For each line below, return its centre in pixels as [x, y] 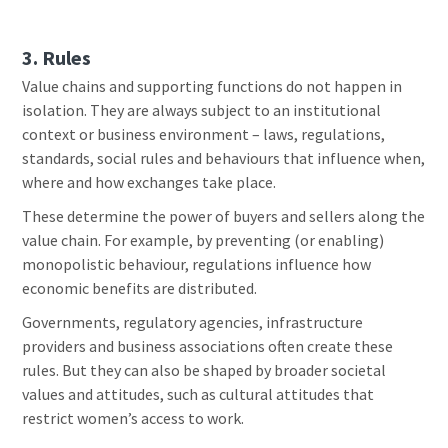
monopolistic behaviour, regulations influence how [197, 264]
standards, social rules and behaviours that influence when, [224, 158]
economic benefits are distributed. [140, 288]
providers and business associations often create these [208, 346]
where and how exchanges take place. [152, 182]
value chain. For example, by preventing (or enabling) [203, 240]
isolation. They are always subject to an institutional [202, 110]
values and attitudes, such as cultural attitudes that [198, 394]
